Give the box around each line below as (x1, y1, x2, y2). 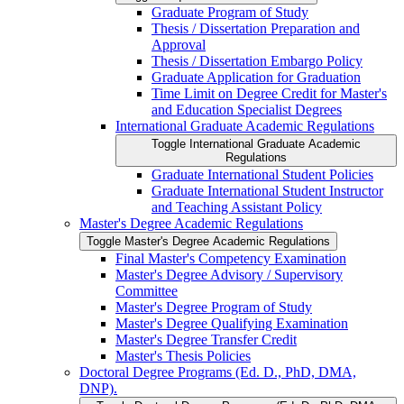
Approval (151, 37, 206, 53)
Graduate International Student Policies (151, 167, 373, 183)
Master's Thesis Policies (115, 348, 251, 364)
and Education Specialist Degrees (151, 102, 342, 118)
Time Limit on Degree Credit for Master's (151, 86, 387, 102)
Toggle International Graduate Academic (151, 137, 361, 151)
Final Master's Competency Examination (115, 251, 346, 267)
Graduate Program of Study (151, 5, 308, 21)
